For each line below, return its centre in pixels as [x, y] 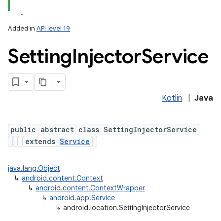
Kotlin [172, 98]
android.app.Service [82, 198]
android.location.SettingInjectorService [127, 208]
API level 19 [53, 28]
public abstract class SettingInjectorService [104, 129]
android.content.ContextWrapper [90, 188]
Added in [22, 28]
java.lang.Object [34, 168]
